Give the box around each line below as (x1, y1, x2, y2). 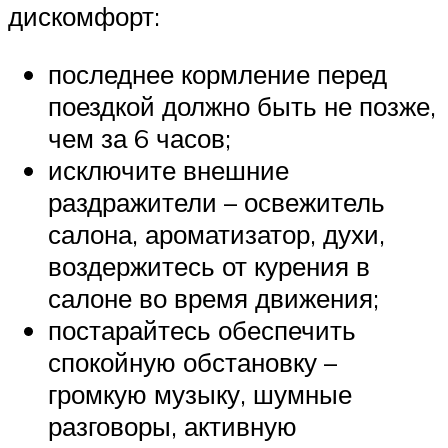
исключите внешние (48, 153, 289, 186)
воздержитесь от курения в (48, 249, 370, 282)
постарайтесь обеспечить (48, 313, 356, 346)
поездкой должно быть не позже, (48, 89, 436, 122)
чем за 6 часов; (48, 121, 231, 154)
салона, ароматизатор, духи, (48, 217, 385, 250)
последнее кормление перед (48, 57, 387, 90)
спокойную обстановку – (48, 345, 337, 378)
